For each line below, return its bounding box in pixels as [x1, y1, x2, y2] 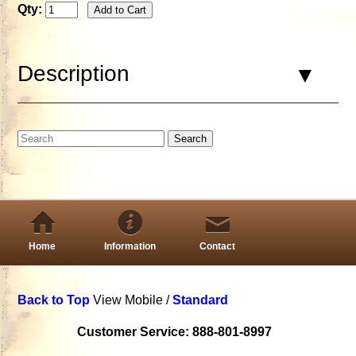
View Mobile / [93, 293, 173, 308]
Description [17, 60, 130, 86]
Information [103, 241, 156, 253]
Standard [172, 293, 229, 308]
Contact [199, 241, 236, 253]
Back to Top [17, 293, 91, 308]
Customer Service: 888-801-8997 [77, 325, 273, 339]
